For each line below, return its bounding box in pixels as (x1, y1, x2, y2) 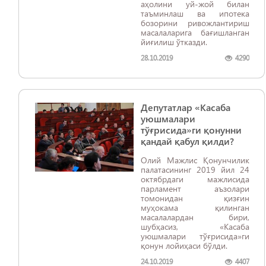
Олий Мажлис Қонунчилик (141, 154, 249, 166)
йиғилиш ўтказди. (141, 36, 207, 47)
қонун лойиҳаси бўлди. (141, 240, 227, 251)
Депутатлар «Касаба (141, 101, 230, 113)
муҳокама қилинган (141, 202, 249, 213)
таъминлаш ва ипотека (141, 8, 249, 19)
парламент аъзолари (141, 183, 249, 194)
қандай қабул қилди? (141, 135, 234, 147)
